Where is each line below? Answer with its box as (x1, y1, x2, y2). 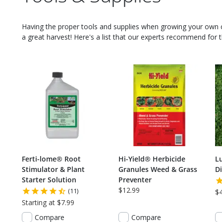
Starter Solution (22, 174, 76, 184)
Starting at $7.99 (22, 197, 74, 207)
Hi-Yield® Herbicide (118, 154, 185, 164)
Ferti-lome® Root (22, 154, 81, 164)
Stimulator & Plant (22, 164, 85, 174)
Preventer (118, 174, 152, 184)
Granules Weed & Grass (118, 164, 197, 174)
